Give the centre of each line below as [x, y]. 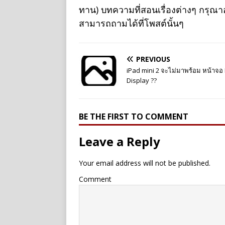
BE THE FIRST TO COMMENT [134, 117]
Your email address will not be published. [145, 163]
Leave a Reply [120, 142]
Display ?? [142, 81]
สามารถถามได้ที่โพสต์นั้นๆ [131, 23]
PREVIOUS [153, 59]
